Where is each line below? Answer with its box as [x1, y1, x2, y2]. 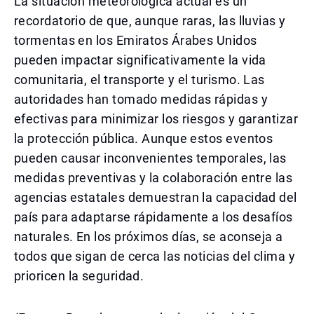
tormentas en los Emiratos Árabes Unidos [14, 33, 257, 48]
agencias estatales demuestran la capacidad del [14, 190, 297, 205]
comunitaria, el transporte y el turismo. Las [14, 72, 265, 87]
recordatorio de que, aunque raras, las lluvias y [14, 13, 286, 28]
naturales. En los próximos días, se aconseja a [14, 229, 283, 244]
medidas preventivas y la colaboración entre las [14, 170, 293, 185]
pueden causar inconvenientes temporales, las [14, 151, 287, 165]
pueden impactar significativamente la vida [14, 53, 266, 67]
